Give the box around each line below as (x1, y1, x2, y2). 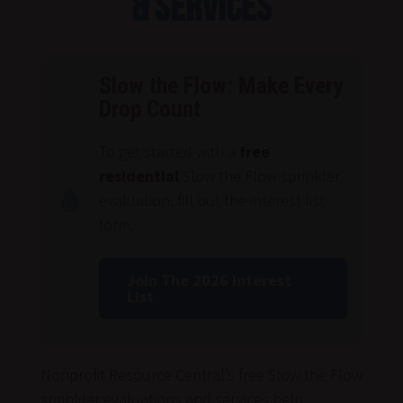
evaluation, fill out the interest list (98, 189, 325, 210)
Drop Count (98, 94, 201, 122)
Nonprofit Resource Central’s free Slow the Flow (40, 363, 363, 385)
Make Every (237, 71, 344, 99)
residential (98, 165, 179, 186)
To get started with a (98, 140, 239, 162)
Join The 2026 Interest (126, 269, 291, 291)
